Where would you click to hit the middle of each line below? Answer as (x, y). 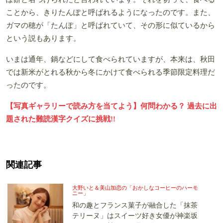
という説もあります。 (43, 38)
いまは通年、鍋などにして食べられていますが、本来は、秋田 (111, 59)
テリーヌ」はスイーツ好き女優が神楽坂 (135, 216)
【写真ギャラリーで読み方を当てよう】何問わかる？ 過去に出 (111, 106)
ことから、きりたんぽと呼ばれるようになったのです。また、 (111, 12)
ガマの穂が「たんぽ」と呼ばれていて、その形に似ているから (111, 25)
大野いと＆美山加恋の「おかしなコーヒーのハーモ (135, 187)
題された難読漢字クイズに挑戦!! (61, 119)
